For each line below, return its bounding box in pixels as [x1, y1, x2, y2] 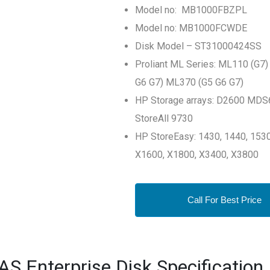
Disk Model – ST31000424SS [135, 40, 262, 52]
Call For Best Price [187, 195, 262, 205]
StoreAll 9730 [135, 113, 193, 124]
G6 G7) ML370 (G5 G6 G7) [135, 77, 243, 88]
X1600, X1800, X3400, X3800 [135, 149, 259, 160]
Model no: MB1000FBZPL [135, 4, 247, 16]
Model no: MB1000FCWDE [135, 22, 247, 34]
